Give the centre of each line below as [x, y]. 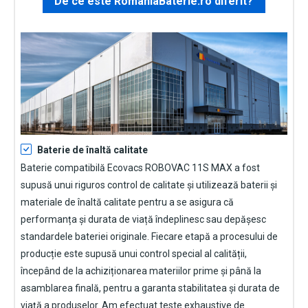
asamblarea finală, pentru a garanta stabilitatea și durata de [150, 288]
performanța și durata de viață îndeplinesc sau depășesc [143, 219]
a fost [246, 167]
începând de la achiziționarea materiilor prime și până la [141, 271]
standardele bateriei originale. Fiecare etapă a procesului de [149, 236]
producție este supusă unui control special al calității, [134, 253]
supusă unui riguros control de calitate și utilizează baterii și [149, 185]
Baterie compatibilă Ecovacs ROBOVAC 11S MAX [126, 167]
